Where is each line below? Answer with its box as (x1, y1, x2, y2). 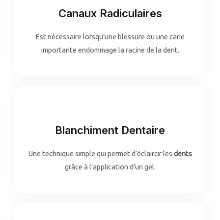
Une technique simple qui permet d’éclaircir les (28, 149, 174, 158)
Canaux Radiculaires (58, 6, 162, 20)
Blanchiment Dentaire (55, 124, 165, 137)
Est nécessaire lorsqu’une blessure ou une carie (35, 32, 185, 41)
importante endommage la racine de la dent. (41, 45, 179, 54)
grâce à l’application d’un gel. (64, 163, 156, 171)
